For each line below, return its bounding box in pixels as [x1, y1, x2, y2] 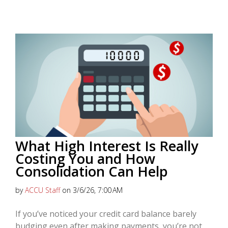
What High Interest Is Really [15, 136, 198, 156]
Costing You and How [15, 149, 155, 168]
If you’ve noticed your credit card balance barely [15, 208, 196, 220]
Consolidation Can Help [15, 162, 168, 181]
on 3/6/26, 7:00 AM [60, 185, 123, 195]
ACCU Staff [25, 185, 60, 195]
